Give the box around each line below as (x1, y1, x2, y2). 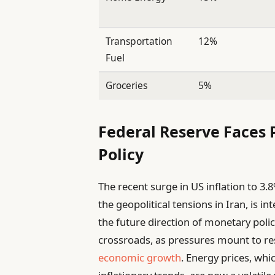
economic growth (98, 250, 182, 265)
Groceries (106, 79, 148, 93)
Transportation (106, 34, 173, 48)
